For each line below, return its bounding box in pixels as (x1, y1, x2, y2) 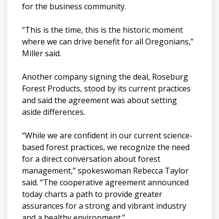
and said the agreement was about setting (22, 94, 177, 106)
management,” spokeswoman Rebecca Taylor (22, 165, 189, 176)
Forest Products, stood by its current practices (22, 83, 191, 94)
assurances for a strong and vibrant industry (22, 200, 186, 211)
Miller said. (22, 47, 61, 59)
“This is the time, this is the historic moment (22, 24, 183, 35)
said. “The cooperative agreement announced (22, 176, 189, 188)
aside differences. (22, 106, 85, 117)
